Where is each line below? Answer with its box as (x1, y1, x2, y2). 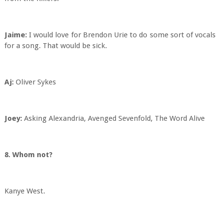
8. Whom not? (4, 150, 56, 159)
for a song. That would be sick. (4, 41, 107, 50)
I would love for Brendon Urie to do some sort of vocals (27, 30, 216, 39)
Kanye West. (4, 187, 45, 195)
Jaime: (4, 30, 27, 39)
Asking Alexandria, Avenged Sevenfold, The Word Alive (22, 114, 205, 123)
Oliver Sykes (13, 78, 56, 86)
